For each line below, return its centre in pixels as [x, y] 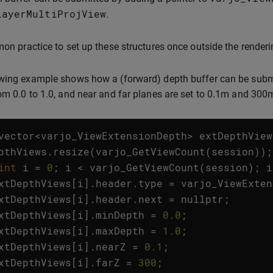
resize [71, 151]
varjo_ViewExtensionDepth [114, 136]
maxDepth [120, 231]
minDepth [120, 215]
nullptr [202, 199]
